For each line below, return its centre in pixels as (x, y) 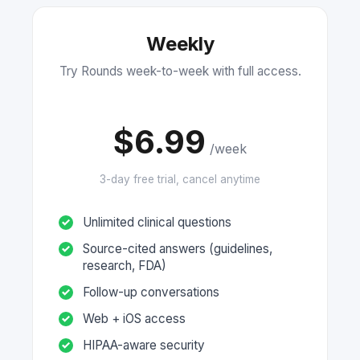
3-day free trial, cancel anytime (180, 179)
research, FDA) (125, 265)
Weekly (180, 43)
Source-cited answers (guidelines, (178, 248)
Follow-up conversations (151, 292)
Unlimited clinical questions (157, 222)
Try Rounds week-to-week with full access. (180, 71)
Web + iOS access (134, 318)
